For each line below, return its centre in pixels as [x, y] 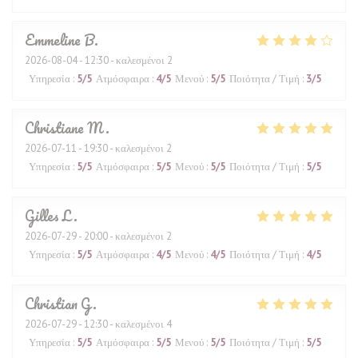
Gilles [42, 216]
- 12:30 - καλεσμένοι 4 [124, 324]
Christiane [54, 128]
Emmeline [53, 40]
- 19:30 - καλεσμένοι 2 [124, 148]
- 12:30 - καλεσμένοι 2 [125, 60]
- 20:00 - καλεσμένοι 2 [124, 236]
